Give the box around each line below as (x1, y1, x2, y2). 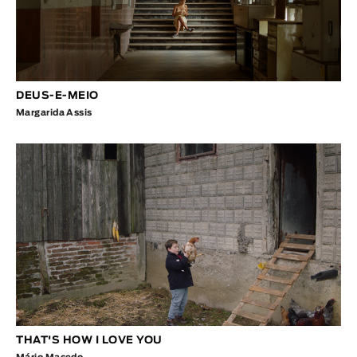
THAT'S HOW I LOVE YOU (16, 335, 163, 347)
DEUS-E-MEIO (16, 90, 99, 101)
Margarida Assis (16, 108, 92, 117)
